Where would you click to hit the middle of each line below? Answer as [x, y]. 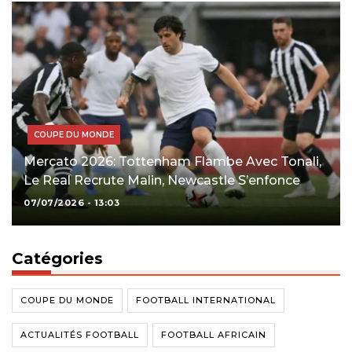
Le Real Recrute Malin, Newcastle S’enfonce [162, 181]
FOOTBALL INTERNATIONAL [206, 301]
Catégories [57, 259]
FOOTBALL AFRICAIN [214, 335]
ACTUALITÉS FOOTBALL [80, 335]
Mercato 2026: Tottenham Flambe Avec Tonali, [172, 162]
